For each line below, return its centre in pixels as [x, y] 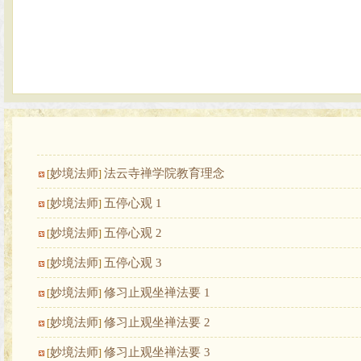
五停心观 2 [133, 233]
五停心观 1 [133, 203]
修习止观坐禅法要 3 [157, 352]
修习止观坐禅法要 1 [157, 293]
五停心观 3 [133, 263]
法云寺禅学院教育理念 [164, 173]
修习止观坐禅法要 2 [157, 322]
